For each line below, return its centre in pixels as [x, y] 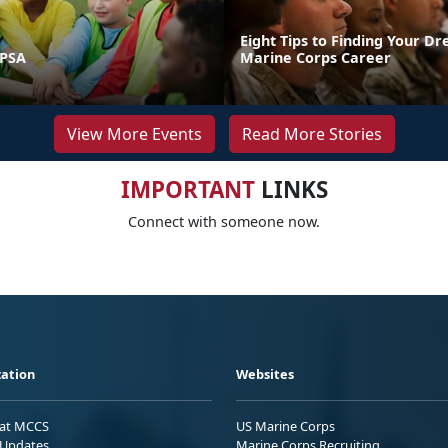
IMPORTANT [187, 190]
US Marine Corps [285, 426]
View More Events [134, 134]
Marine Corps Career [315, 58]
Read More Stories [311, 134]
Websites [265, 374]
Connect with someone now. [224, 222]
